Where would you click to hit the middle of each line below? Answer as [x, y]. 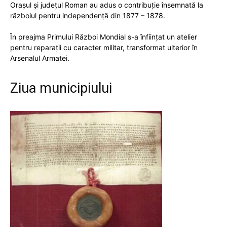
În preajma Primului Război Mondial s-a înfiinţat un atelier [104, 37]
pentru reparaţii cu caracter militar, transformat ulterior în [104, 47]
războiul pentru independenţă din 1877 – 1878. [88, 15]
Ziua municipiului [61, 88]
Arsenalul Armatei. [40, 58]
